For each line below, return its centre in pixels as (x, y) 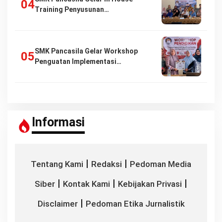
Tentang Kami (57, 164)
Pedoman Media (161, 164)
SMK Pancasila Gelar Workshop (86, 51)
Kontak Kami (86, 184)
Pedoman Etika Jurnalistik (135, 204)
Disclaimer (57, 204)
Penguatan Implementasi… (78, 62)
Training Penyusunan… (72, 10)
